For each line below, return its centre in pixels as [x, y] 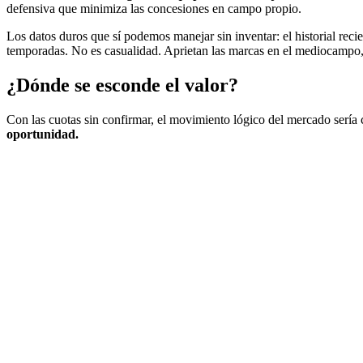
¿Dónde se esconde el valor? [122, 85]
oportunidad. [43, 135]
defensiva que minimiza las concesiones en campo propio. [154, 9]
